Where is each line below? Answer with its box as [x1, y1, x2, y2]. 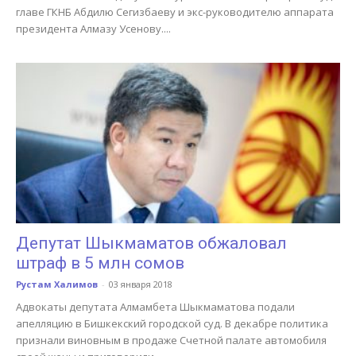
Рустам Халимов [16, 277, 98, 290]
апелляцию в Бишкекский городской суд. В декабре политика [16, 315, 328, 331]
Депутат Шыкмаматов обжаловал [16, 233, 287, 253]
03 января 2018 [109, 277, 172, 290]
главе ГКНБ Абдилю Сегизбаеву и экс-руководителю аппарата [16, 5, 334, 20]
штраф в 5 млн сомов [16, 253, 184, 273]
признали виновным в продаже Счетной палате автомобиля [16, 332, 327, 347]
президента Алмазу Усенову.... [16, 21, 171, 37]
